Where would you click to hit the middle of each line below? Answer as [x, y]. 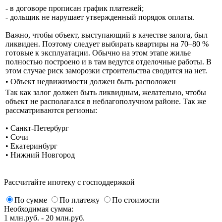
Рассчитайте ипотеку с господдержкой [69, 182]
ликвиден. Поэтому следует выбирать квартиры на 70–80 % [107, 44]
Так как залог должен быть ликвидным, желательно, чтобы [106, 92]
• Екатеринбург [31, 146]
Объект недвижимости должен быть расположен [93, 81]
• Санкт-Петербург [37, 128]
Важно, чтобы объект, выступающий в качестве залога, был [107, 35]
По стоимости [136, 200]
